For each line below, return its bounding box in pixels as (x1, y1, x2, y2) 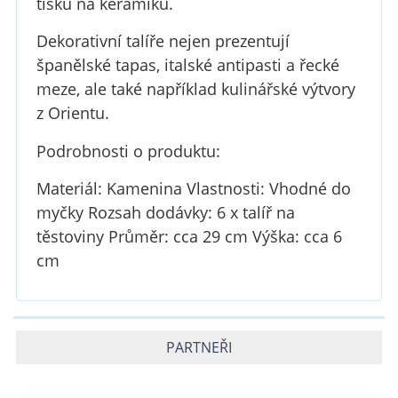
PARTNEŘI (166, 337, 232, 357)
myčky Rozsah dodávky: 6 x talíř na (36, 201, 295, 223)
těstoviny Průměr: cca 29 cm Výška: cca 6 (36, 225, 342, 247)
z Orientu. (36, 102, 109, 124)
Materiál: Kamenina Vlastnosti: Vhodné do (36, 177, 351, 199)
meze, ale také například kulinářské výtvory (36, 78, 355, 100)
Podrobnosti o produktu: (36, 139, 220, 162)
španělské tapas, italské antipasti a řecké (36, 54, 339, 76)
